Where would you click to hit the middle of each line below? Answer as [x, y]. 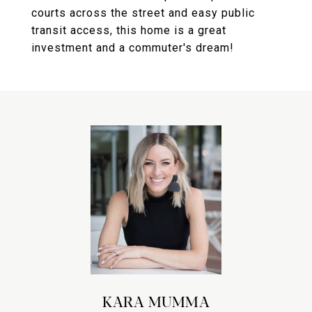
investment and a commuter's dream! [133, 48]
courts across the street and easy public [143, 13]
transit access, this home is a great [129, 30]
